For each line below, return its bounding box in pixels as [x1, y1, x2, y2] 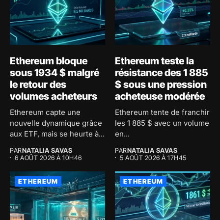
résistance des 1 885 [115, 66, 208, 79]
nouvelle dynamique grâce [10, 118, 102, 128]
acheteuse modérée [115, 90, 205, 102]
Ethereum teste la [115, 55, 194, 67]
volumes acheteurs [10, 90, 97, 102]
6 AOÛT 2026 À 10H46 [15, 153, 82, 162]
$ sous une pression [115, 78, 207, 90]
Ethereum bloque [10, 55, 87, 67]
